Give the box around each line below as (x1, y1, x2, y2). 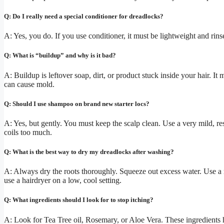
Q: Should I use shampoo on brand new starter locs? (4, 99, 149, 107)
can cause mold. (4, 79, 54, 88)
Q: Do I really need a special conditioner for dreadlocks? (4, 12, 163, 20)
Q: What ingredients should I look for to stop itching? (4, 196, 153, 204)
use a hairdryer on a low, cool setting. (4, 176, 121, 185)
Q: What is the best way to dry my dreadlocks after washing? (4, 148, 174, 156)
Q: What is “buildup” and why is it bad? (4, 51, 116, 59)
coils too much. (4, 127, 52, 136)
